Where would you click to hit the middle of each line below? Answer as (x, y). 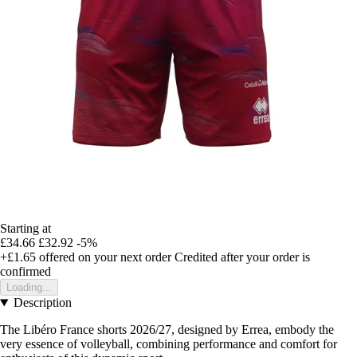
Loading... (29, 288)
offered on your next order (104, 257)
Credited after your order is (242, 257)
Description (42, 303)
